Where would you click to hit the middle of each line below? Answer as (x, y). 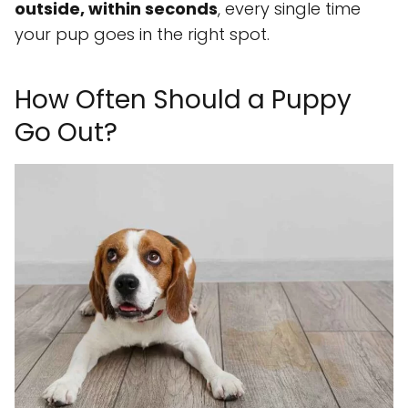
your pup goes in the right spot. (142, 34)
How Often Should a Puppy (183, 99)
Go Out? (66, 132)
